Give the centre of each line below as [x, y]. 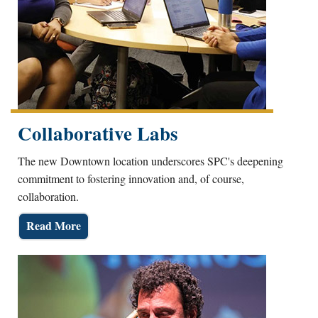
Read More [54, 225]
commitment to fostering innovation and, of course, [131, 178]
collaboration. [48, 196]
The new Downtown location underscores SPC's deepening [150, 160]
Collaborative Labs [98, 133]
